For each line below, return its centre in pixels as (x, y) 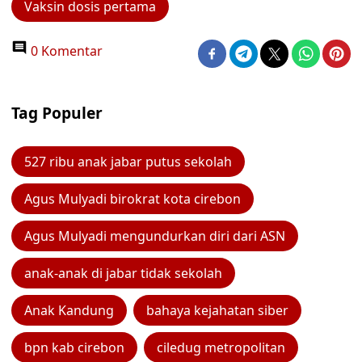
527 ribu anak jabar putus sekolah (128, 162)
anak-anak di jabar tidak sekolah (123, 273)
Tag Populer (57, 113)
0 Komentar (65, 51)
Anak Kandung (69, 310)
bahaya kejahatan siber (217, 310)
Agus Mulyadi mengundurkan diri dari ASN (155, 236)
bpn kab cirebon (74, 347)
